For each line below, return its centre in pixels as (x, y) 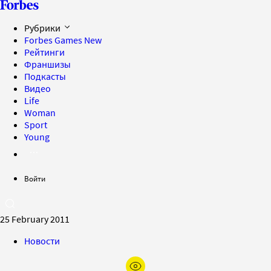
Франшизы (47, 64)
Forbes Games (54, 40)
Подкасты (45, 76)
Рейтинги (44, 52)
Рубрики (43, 28)
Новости (42, 241)
